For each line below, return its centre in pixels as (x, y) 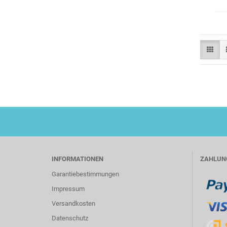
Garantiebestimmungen (85, 174)
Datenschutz (70, 218)
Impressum (68, 189)
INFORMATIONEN (78, 159)
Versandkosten (73, 203)
